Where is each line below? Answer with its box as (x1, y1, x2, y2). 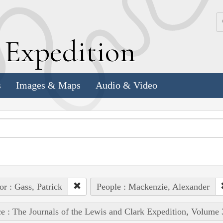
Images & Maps (16, 80, 81, 91)
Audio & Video (96, 80, 157, 91)
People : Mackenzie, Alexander (96, 181, 210, 192)
